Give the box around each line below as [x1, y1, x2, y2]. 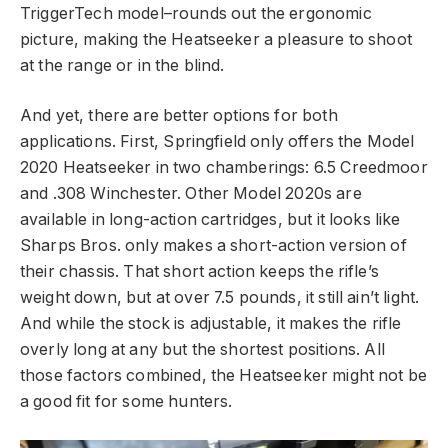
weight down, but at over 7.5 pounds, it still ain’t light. [20, 288, 420, 308]
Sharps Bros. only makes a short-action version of [20, 236, 407, 256]
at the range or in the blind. [20, 55, 225, 75]
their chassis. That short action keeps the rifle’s [20, 262, 379, 282]
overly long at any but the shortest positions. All [20, 340, 385, 360]
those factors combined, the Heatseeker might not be [20, 366, 428, 386]
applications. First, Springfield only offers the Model [20, 132, 415, 152]
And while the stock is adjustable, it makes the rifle [20, 314, 402, 334]
